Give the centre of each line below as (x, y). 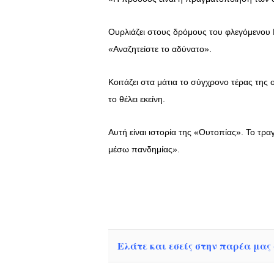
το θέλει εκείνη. (137, 99)
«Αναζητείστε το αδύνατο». (160, 49)
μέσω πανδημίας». (144, 150)
